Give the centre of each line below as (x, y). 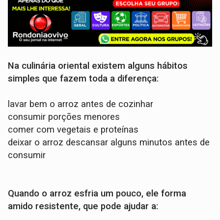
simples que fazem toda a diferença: (83, 79)
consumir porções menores (64, 117)
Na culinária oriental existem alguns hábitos (98, 66)
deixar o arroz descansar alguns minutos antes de (109, 143)
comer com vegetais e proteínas (73, 130)
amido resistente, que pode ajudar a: (83, 206)
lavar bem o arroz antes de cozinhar (81, 104)
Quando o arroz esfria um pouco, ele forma (97, 194)
